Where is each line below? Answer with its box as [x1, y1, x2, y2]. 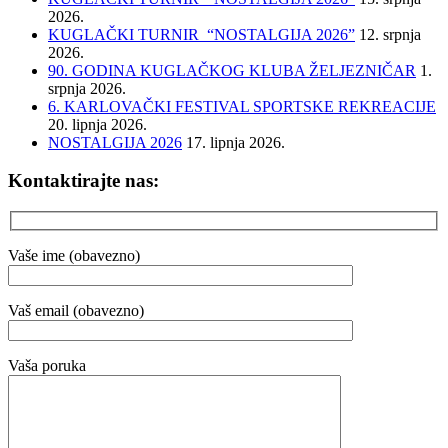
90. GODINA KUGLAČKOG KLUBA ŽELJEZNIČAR [48, 61, 416, 79]
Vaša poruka [8, 356, 86, 374]
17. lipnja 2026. [186, 133, 285, 151]
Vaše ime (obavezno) [8, 246, 140, 264]
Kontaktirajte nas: [8, 170, 159, 192]
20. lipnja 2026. [48, 115, 147, 133]
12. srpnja [359, 25, 421, 43]
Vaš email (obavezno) [8, 301, 144, 319]
